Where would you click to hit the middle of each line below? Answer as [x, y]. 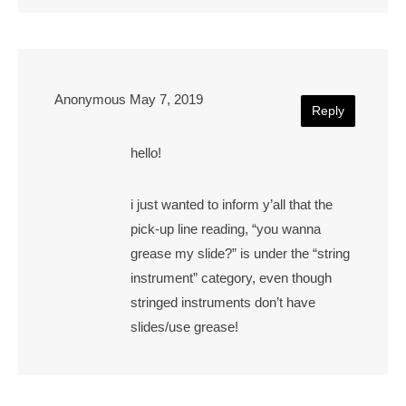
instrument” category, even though [231, 277]
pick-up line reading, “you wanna [226, 228]
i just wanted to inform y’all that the [232, 204]
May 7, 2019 [166, 99]
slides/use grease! [184, 326]
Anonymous [90, 99]
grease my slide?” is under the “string [240, 253]
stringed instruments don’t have [223, 302]
